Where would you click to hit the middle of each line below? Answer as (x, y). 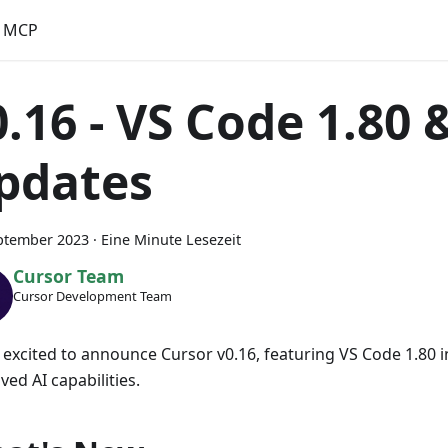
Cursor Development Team (92, 296)
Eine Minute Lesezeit (171, 239)
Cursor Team (68, 276)
